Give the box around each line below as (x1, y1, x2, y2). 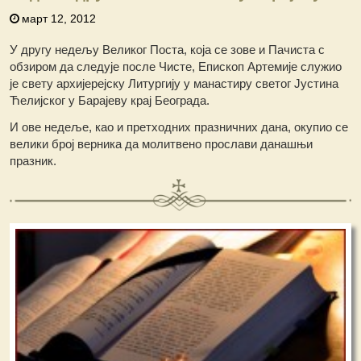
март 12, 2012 (22, 11, 97, 25)
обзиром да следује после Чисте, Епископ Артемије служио (10, 59, 342, 73)
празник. (10, 153, 57, 168)
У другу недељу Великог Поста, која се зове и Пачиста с (10, 42, 326, 56)
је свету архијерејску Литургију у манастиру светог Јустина (10, 76, 339, 90)
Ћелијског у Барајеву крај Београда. (10, 93, 210, 107)
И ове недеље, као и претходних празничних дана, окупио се (10, 119, 349, 134)
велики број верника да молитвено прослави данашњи (10, 136, 313, 151)
